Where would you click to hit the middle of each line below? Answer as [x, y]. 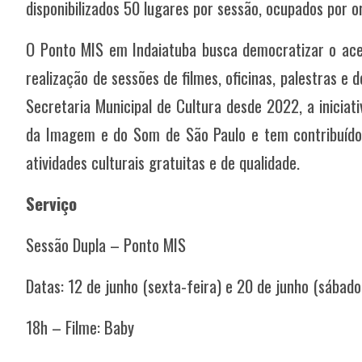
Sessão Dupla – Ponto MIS [106, 244]
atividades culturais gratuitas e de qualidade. [163, 162]
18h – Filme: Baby [80, 326]
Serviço [52, 203]
